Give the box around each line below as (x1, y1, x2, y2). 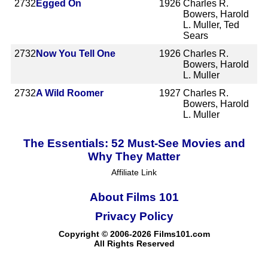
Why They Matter (88, 150, 180, 163)
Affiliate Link (111, 167, 157, 177)
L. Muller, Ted (183, 19, 240, 30)
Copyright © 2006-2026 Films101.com (58, 229, 210, 239)
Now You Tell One (36, 48, 115, 59)
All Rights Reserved (93, 238, 175, 248)
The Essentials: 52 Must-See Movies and (23, 136, 245, 150)
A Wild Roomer (36, 87, 103, 98)
